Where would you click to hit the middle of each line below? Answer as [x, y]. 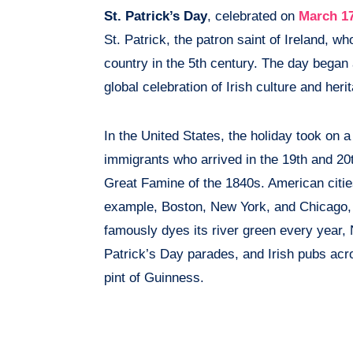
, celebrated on [253, 17]
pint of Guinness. [154, 278]
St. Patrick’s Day [156, 17]
